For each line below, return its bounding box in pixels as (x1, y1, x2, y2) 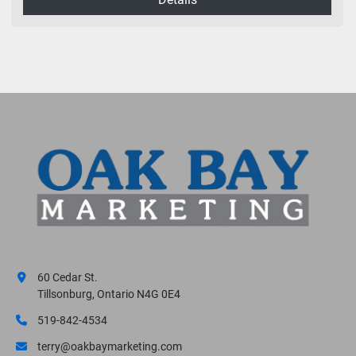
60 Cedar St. (37, 271, 98, 284)
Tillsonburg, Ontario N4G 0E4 (37, 288, 180, 300)
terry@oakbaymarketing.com (37, 340, 182, 353)
